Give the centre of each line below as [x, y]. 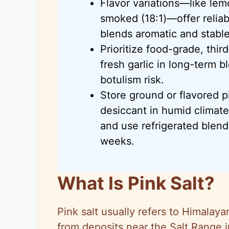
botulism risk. [132, 79]
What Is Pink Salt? [136, 183]
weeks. [117, 141]
